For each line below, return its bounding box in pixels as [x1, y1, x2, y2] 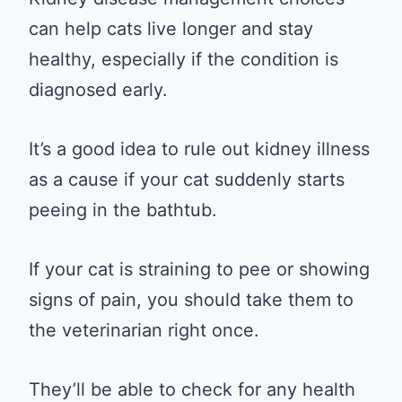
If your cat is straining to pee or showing [29, 258, 370, 280]
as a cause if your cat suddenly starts [29, 168, 345, 190]
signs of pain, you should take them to [29, 288, 354, 310]
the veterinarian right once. [29, 319, 259, 341]
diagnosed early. [29, 78, 168, 100]
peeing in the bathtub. [29, 198, 217, 221]
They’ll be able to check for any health [29, 378, 355, 400]
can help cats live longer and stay [29, 17, 313, 39]
